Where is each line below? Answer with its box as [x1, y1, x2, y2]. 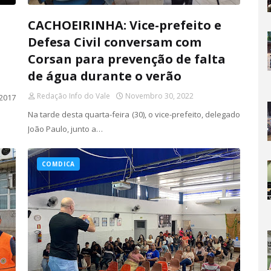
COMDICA [41, 160, 76, 168]
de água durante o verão [27, 68, 181, 84]
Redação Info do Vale [36, 91, 110, 101]
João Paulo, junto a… [27, 123, 103, 134]
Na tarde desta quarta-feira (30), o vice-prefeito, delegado [27, 109, 241, 120]
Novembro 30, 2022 [125, 91, 194, 101]
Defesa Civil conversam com [27, 34, 201, 50]
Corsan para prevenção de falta [27, 51, 226, 67]
